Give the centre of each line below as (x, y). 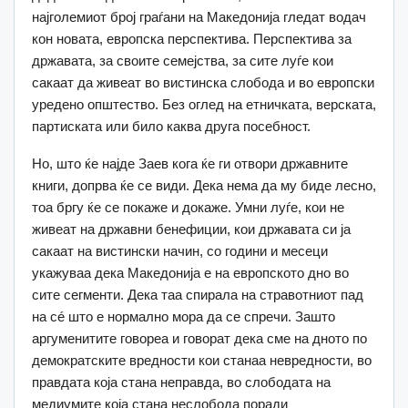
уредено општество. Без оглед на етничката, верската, (204, 104)
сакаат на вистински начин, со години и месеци (180, 250)
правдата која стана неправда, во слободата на (181, 382)
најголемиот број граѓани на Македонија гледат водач (199, 16)
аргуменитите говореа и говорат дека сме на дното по (199, 338)
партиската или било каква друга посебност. (171, 126)
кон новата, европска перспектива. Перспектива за (192, 38)
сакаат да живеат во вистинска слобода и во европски (203, 82)
